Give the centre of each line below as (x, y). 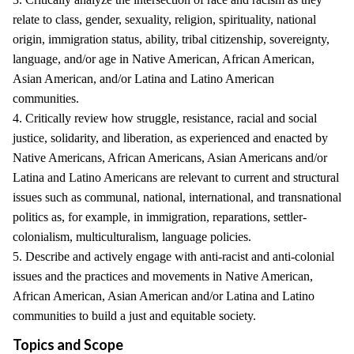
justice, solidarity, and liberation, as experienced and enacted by (170, 138)
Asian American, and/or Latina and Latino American (143, 79)
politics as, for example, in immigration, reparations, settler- (160, 217)
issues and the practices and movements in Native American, (163, 276)
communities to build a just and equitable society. (134, 316)
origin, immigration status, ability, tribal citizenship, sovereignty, (171, 39)
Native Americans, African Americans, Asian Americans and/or (170, 158)
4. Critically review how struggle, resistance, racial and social (165, 118)
